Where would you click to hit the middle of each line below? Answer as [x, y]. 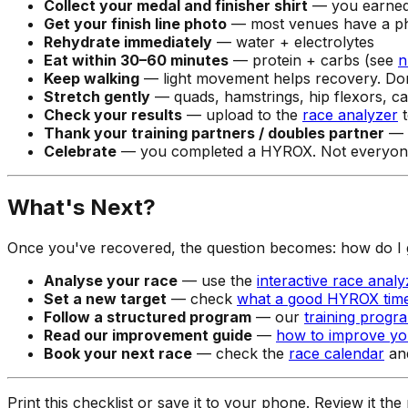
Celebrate [80, 151]
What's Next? [82, 208]
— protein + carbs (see [313, 60]
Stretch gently [97, 96]
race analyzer [350, 114]
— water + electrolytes [293, 41]
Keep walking [92, 78]
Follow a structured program [148, 317]
